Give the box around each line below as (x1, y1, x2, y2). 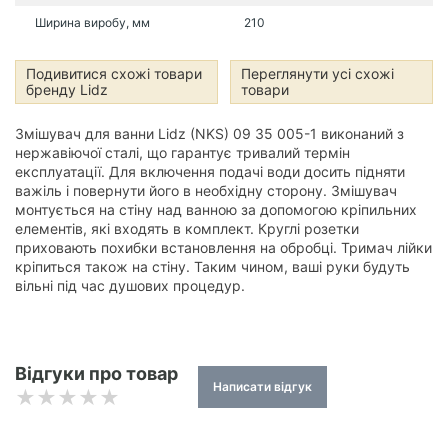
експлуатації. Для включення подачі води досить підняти (15, 163, 405, 180)
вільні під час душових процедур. (15, 277, 245, 294)
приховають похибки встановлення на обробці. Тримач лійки (15, 239, 432, 256)
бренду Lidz (26, 81, 108, 98)
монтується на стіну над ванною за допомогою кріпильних (15, 201, 417, 218)
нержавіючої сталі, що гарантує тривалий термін (15, 144, 350, 161)
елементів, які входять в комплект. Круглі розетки (15, 220, 359, 237)
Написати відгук (213, 378, 312, 394)
